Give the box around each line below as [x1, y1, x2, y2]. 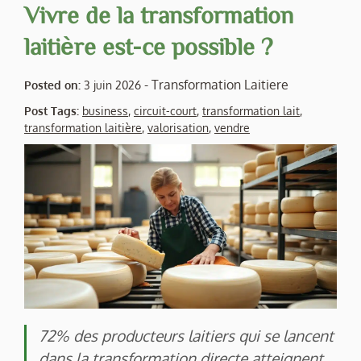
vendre [214, 120, 250, 135]
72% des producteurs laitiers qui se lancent [39, 325, 334, 346]
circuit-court [134, 103, 197, 118]
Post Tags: [24, 103, 82, 118]
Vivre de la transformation [24, 2, 293, 27]
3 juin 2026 [84, 77, 141, 92]
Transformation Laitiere [151, 76, 288, 93]
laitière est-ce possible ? [24, 33, 272, 58]
